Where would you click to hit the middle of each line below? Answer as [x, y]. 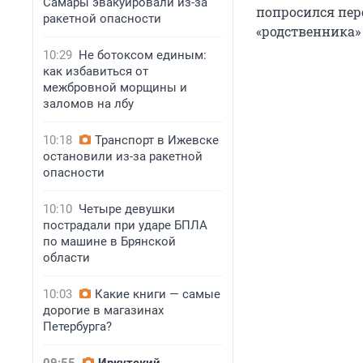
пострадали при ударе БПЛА [125, 225]
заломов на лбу [88, 104]
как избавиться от [96, 71]
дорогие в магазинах [103, 310]
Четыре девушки [127, 209]
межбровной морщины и [115, 88]
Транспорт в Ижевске [157, 140]
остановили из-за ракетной [123, 156]
